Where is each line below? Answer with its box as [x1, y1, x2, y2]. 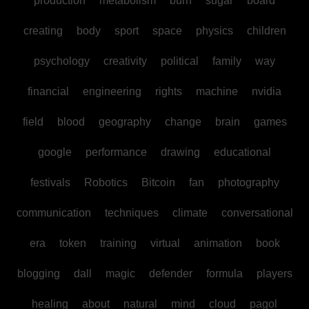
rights [155, 85, 182, 97]
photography [217, 176, 279, 188]
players [256, 267, 292, 279]
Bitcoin [141, 176, 175, 188]
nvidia [252, 85, 281, 97]
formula [206, 267, 243, 279]
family [212, 54, 241, 67]
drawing [161, 146, 200, 158]
